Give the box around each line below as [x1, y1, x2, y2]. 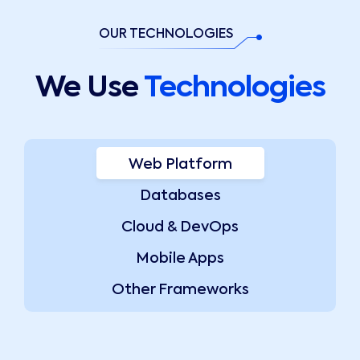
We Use [35, 74, 144, 104]
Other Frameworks [111, 283, 249, 298]
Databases [139, 189, 221, 204]
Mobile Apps [136, 252, 224, 267]
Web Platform [128, 157, 232, 173]
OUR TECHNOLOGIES [98, 28, 233, 42]
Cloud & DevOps [121, 220, 239, 235]
